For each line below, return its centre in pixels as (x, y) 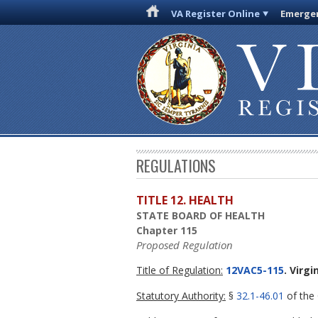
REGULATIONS (176, 166)
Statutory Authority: (181, 296)
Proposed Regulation (185, 245)
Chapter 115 (167, 231)
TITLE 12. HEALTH (185, 201)
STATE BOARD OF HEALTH (201, 216)
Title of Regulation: (180, 270)
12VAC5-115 (253, 270)
